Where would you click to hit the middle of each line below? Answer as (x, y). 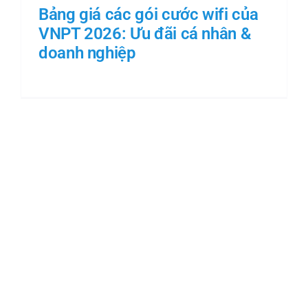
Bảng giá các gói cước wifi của (148, 14)
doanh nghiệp (87, 53)
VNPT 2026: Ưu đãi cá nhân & (145, 33)
